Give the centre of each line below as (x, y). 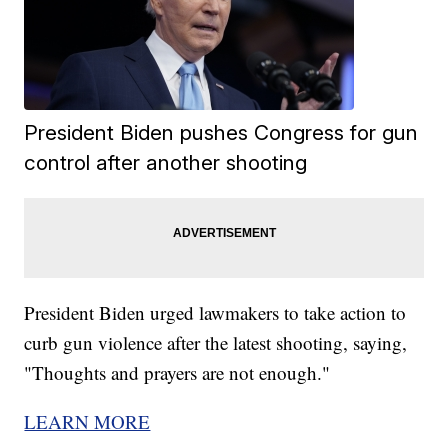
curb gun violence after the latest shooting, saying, (216, 343)
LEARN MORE (87, 422)
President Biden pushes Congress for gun (221, 133)
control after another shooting (166, 163)
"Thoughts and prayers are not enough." (177, 373)
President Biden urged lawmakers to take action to (215, 313)
